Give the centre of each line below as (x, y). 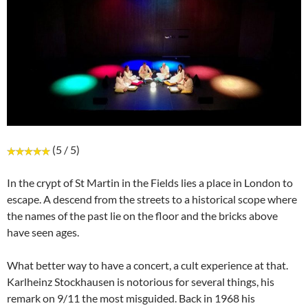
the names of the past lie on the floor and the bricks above (142, 216)
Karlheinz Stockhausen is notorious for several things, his (141, 282)
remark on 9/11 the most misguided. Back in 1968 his (131, 298)
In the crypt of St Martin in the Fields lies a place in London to (150, 183)
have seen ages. (43, 232)
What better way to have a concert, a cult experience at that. (147, 265)
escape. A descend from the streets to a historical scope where (152, 199)
